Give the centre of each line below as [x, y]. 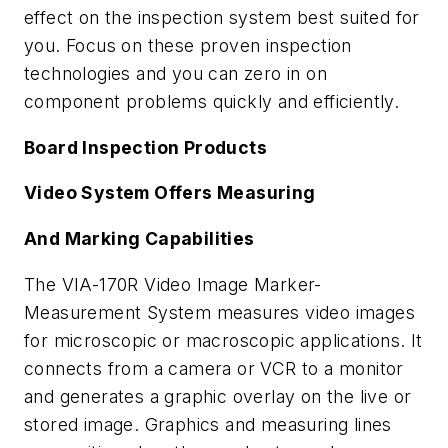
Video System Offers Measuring [170, 193]
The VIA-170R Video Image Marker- [173, 284]
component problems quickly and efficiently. [212, 102]
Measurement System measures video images [219, 312]
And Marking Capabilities [139, 239]
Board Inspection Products [145, 147]
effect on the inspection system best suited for [222, 18]
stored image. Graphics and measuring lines [208, 424]
